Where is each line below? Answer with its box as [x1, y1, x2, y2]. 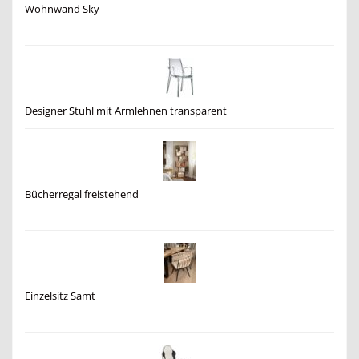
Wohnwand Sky [25, 2, 99, 16]
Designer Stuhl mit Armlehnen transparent [25, 103, 227, 118]
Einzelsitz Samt [25, 288, 95, 303]
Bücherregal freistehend [25, 187, 139, 201]
